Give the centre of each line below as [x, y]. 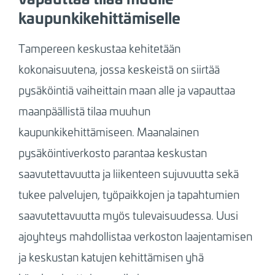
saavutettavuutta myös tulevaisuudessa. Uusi [128, 215]
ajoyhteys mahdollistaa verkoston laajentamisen [135, 236]
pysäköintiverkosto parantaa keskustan [112, 153]
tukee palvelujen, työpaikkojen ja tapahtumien [129, 194]
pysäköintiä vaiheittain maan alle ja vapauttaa [126, 90]
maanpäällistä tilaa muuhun [84, 111]
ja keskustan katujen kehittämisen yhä [111, 257]
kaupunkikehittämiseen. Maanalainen [108, 132]
